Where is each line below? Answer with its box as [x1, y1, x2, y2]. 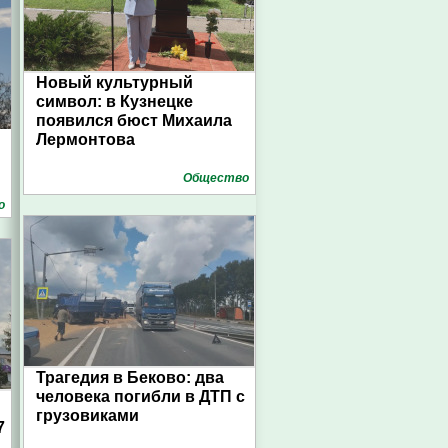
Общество [183, 171, 249, 185]
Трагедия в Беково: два [36, 369, 224, 386]
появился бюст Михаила [36, 112, 232, 129]
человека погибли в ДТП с [36, 388, 245, 405]
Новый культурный [36, 74, 193, 91]
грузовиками [36, 407, 139, 424]
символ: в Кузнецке [36, 93, 193, 110]
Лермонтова [36, 131, 135, 148]
